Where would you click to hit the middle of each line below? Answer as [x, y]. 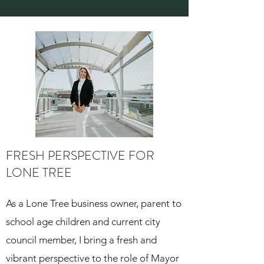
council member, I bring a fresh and [81, 240]
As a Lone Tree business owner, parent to [94, 203]
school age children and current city [83, 222]
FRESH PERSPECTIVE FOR [80, 156]
